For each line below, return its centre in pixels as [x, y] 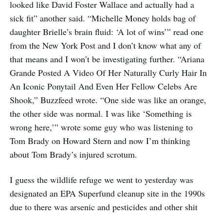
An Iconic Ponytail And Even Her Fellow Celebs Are [103, 86]
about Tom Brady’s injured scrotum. [73, 154]
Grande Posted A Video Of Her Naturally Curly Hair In [108, 72]
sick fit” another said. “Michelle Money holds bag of [103, 18]
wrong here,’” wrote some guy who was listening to [101, 127]
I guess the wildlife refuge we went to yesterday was [101, 179]
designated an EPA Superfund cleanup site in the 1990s [107, 193]
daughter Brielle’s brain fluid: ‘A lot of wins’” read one [107, 31]
